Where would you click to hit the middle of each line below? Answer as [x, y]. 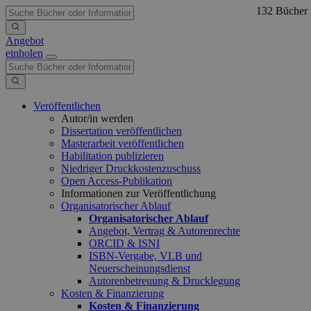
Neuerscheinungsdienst [140, 268]
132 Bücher [281, 11]
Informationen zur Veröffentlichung [138, 193]
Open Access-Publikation [117, 181]
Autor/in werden [97, 118]
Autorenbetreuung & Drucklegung [165, 281]
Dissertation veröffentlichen [121, 131]
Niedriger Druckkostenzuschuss [131, 168]
